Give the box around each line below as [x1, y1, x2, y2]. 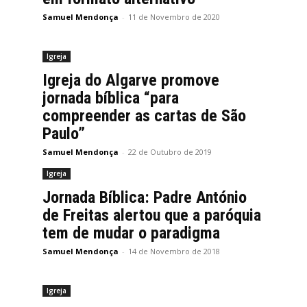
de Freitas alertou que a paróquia [42, 206, 261, 225]
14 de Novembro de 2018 [128, 246, 220, 256]
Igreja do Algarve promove [42, 71, 219, 90]
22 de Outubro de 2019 [128, 147, 212, 157]
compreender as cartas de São [42, 106, 246, 125]
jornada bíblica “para [42, 88, 179, 108]
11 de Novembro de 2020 [128, 12, 220, 22]
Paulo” [42, 124, 85, 143]
